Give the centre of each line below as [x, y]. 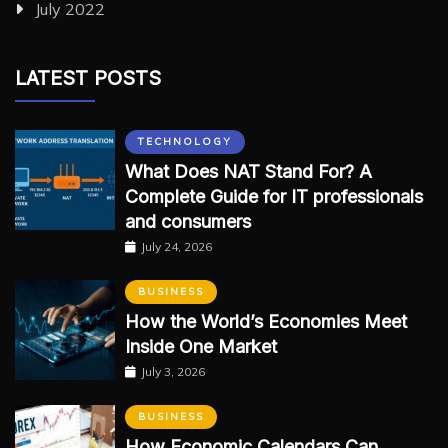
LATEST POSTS [88, 78]
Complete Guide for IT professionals [274, 197]
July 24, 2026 [176, 247]
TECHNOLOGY [185, 142]
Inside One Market [201, 347]
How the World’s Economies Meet [266, 322]
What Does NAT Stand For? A [248, 172]
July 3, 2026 [173, 372]
